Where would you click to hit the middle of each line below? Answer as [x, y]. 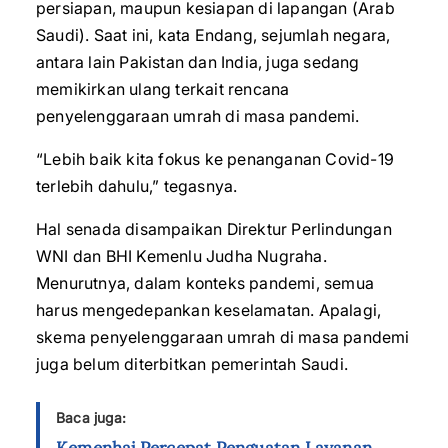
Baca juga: [91, 417]
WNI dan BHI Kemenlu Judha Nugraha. [181, 256]
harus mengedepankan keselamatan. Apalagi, [209, 310]
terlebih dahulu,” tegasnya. [137, 186]
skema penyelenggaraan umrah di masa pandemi [223, 337]
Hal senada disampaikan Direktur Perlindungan [214, 229]
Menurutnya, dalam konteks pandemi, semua [205, 283]
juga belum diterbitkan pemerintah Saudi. [192, 364]
